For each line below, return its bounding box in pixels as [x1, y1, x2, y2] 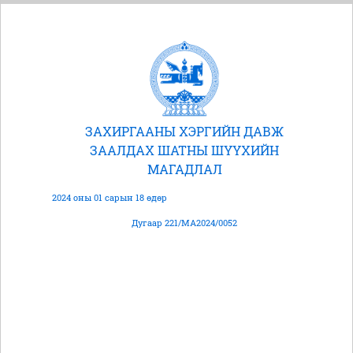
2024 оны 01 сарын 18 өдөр [52, 191, 167, 204]
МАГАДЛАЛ [147, 161, 222, 178]
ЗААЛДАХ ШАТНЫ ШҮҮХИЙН [90, 142, 279, 159]
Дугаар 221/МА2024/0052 [132, 217, 237, 229]
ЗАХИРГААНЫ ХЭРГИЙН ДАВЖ [85, 123, 284, 140]
